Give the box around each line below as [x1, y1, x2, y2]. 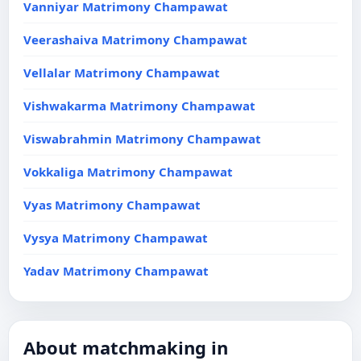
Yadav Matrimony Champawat [23, 263, 209, 279]
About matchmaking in [23, 335, 228, 359]
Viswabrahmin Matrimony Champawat [23, 131, 261, 147]
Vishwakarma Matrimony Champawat [23, 98, 255, 114]
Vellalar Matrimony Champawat [23, 64, 220, 81]
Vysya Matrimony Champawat [23, 230, 208, 246]
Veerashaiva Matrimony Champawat [23, 31, 247, 48]
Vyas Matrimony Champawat [23, 197, 201, 213]
